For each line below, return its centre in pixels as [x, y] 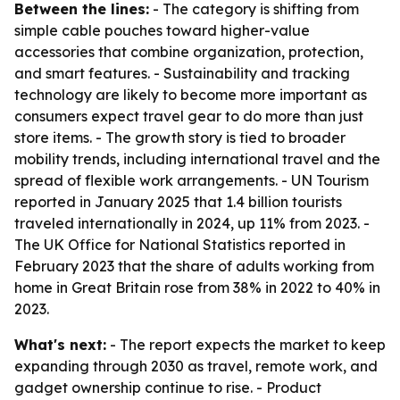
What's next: [60, 345]
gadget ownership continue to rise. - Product [168, 387]
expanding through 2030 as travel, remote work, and [196, 366]
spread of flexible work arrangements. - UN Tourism [192, 180]
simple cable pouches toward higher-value [162, 30]
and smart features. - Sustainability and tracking [182, 73]
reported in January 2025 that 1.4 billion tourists [178, 202]
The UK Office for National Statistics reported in [180, 245]
